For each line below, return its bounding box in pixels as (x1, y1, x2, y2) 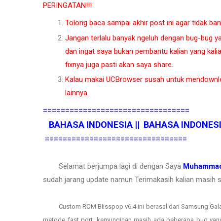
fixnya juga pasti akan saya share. (65, 60, 173, 69)
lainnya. (65, 88, 91, 98)
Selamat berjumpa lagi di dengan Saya (43, 161, 183, 171)
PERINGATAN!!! (43, 1, 92, 10)
